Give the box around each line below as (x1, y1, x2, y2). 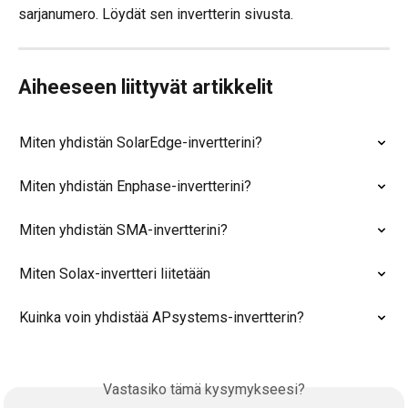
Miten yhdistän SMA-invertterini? (19, 220, 228, 239)
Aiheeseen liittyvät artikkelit (18, 75, 273, 98)
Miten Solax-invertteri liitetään (19, 264, 210, 282)
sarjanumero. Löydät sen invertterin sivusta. (18, 5, 293, 23)
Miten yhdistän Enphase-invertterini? (19, 177, 251, 195)
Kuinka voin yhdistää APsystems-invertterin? (19, 308, 304, 326)
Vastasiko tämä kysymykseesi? (103, 380, 305, 398)
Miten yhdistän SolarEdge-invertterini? (19, 133, 262, 151)
